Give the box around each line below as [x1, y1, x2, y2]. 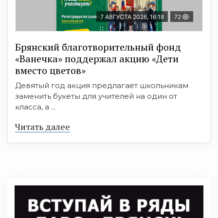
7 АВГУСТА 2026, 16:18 [100, 13, 164, 20]
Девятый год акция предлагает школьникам [15, 80, 188, 90]
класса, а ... [15, 102, 55, 111]
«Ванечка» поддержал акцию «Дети [15, 52, 179, 65]
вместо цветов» [15, 63, 86, 77]
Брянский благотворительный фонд [15, 40, 181, 54]
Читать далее [15, 120, 70, 132]
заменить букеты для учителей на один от [15, 91, 177, 101]
